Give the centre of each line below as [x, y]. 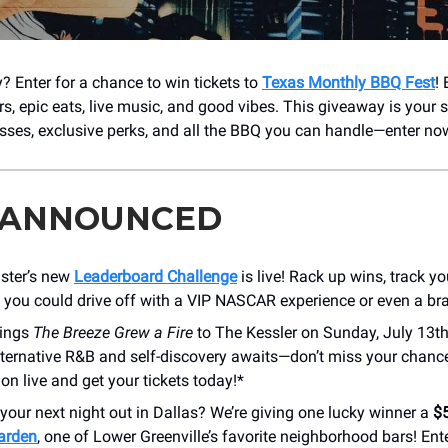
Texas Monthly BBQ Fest [348, 82]
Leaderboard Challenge [155, 276]
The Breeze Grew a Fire [113, 332]
